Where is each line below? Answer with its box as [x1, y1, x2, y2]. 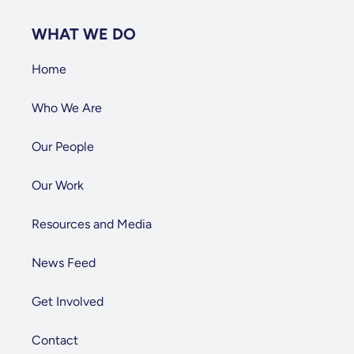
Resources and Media [31, 217, 152, 232]
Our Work [31, 178, 84, 193]
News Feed [31, 255, 96, 270]
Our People [31, 139, 94, 154]
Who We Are [31, 100, 102, 115]
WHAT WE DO [31, 24, 136, 43]
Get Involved [31, 294, 104, 309]
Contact [31, 333, 78, 348]
